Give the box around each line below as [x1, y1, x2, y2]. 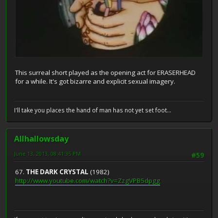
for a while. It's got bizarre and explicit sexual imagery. [15, 77, 175, 86]
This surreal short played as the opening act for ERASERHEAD [15, 68, 196, 77]
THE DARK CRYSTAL [26, 167, 89, 177]
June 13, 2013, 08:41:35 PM [14, 149, 81, 157]
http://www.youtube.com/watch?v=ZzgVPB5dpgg [15, 176, 160, 185]
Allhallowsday [14, 133, 69, 144]
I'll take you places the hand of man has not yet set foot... [14, 106, 171, 114]
